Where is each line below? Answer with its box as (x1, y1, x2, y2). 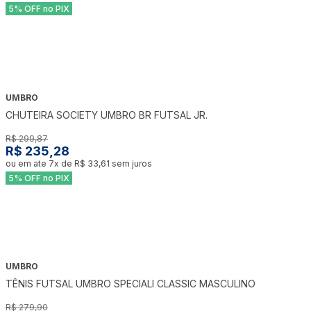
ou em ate (6, 158, 49, 169)
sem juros (110, 158, 152, 169)
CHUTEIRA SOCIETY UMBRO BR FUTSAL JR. (6, 108, 208, 121)
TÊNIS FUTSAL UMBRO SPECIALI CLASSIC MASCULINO (6, 278, 255, 290)
